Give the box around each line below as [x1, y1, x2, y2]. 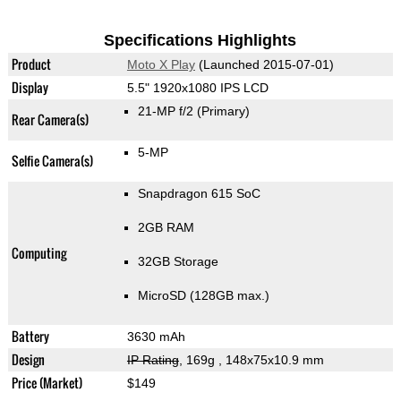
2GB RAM [137, 220, 194, 235]
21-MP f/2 [137, 104, 197, 119]
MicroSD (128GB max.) [137, 288, 269, 303]
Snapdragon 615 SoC [137, 186, 260, 201]
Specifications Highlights [104, 31, 297, 50]
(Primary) [196, 104, 250, 119]
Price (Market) [11, 373, 82, 393]
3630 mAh [126, 329, 185, 345]
